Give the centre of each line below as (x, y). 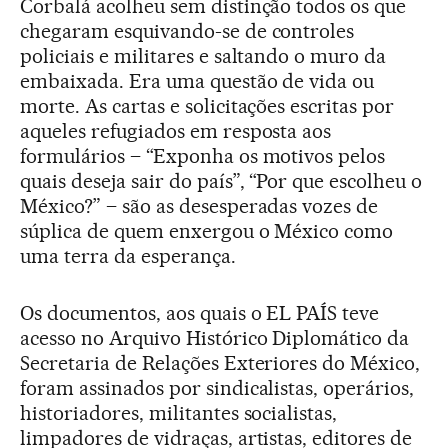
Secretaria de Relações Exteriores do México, (220, 363)
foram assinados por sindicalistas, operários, (217, 388)
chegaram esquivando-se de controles (187, 31)
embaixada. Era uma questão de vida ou (197, 81)
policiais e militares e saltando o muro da (203, 56)
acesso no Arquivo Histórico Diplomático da (215, 338)
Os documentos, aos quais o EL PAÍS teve (200, 313)
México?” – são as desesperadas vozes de (199, 206)
